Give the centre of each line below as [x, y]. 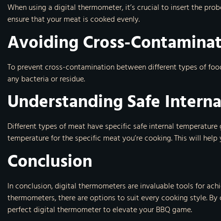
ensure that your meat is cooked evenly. [74, 19]
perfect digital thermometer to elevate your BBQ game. [100, 209]
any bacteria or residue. [46, 79]
